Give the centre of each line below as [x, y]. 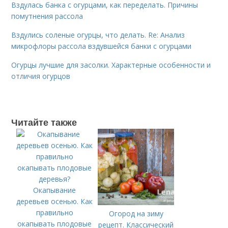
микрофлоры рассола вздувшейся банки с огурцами [102, 46]
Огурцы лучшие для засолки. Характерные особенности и [111, 65]
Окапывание [55, 190]
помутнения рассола [47, 16]
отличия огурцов [41, 76]
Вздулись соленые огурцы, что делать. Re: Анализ [98, 35]
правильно [54, 212]
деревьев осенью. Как [55, 201]
